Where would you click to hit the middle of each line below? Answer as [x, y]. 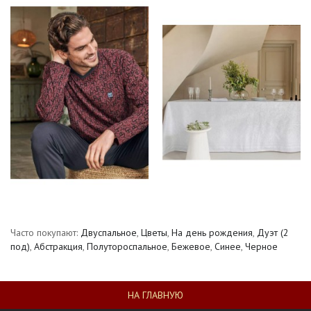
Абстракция [58, 247]
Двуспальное [109, 233]
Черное [261, 247]
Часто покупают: [45, 233]
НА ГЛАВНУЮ [155, 295]
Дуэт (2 [273, 233]
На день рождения [212, 233]
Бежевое [191, 247]
